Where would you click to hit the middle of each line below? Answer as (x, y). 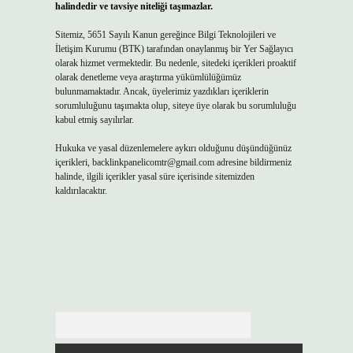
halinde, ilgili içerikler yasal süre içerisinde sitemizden (154, 176)
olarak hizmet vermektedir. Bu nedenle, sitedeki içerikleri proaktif (175, 63)
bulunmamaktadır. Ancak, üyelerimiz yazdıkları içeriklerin (162, 91)
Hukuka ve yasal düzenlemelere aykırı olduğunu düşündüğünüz (173, 148)
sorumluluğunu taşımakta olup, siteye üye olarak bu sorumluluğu (175, 106)
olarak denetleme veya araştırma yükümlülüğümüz (148, 77)
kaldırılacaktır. (81, 191)
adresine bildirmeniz (253, 162)
